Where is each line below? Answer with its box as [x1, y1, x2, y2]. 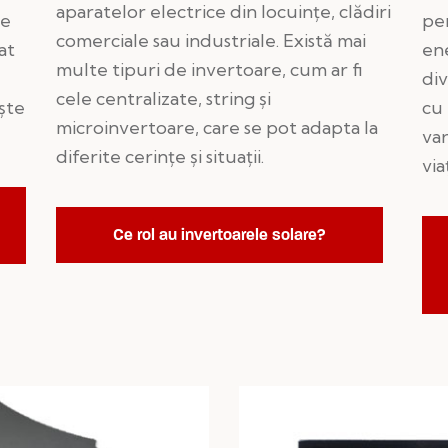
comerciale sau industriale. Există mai [55, 28, 366, 52]
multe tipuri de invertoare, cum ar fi [55, 57, 363, 81]
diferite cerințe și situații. [55, 144, 264, 168]
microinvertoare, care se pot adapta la [55, 115, 378, 139]
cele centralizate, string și [55, 86, 271, 110]
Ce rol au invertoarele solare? [112, 224, 326, 244]
